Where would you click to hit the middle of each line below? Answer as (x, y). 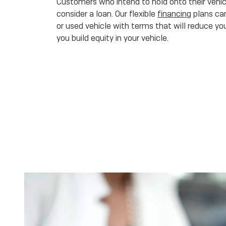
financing (174, 14)
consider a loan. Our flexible (107, 14)
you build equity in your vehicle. (112, 38)
